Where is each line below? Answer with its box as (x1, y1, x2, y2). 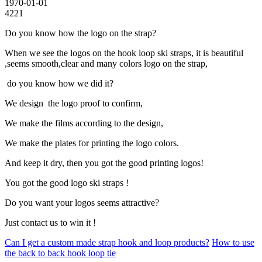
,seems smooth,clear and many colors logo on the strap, (5, 58, 208, 68)
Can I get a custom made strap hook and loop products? (5, 237, 209, 247)
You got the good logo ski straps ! (5, 177, 129, 188)
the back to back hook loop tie (5, 247, 116, 258)
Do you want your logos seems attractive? (5, 197, 159, 208)
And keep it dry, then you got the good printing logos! (5, 157, 206, 168)
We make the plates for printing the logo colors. (5, 137, 179, 148)
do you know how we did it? (5, 78, 113, 88)
